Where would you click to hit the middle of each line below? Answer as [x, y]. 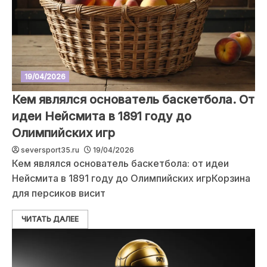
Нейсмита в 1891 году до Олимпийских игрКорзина [131, 178]
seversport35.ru [50, 150]
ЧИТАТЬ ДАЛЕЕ [50, 219]
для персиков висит [59, 193]
